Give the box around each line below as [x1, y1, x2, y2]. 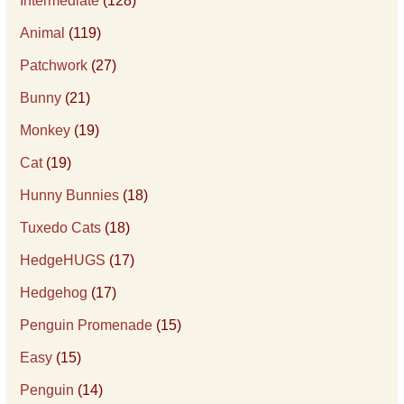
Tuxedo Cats [20, 220, 102, 235]
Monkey [20, 123, 71, 138]
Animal [20, 25, 66, 41]
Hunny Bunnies [20, 188, 120, 203]
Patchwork [20, 58, 88, 73]
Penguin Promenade [20, 317, 153, 333]
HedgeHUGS [20, 252, 106, 268]
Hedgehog [20, 285, 88, 300]
